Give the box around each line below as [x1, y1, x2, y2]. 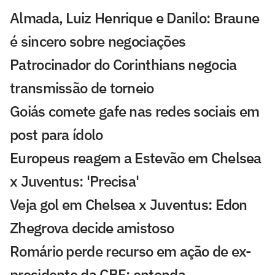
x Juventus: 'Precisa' [10, 171, 139, 191]
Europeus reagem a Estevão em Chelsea [10, 147, 261, 168]
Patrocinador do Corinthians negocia [10, 54, 237, 74]
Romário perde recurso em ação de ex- [10, 241, 252, 261]
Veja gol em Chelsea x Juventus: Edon [10, 194, 247, 214]
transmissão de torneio [10, 77, 154, 98]
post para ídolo [10, 124, 103, 144]
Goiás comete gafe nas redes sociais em [10, 101, 260, 121]
